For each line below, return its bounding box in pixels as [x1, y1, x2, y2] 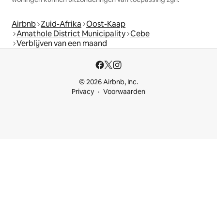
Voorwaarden [103, 87, 145, 96]
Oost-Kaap [86, 19, 125, 30]
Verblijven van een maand [16, 38, 107, 49]
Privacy [72, 87, 94, 96]
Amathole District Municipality [16, 29, 125, 39]
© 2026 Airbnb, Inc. [79, 77, 138, 87]
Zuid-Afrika [41, 19, 81, 30]
